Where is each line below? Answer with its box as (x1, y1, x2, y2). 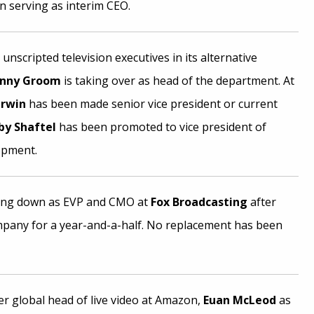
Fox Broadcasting (150, 194, 247, 210)
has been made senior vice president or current (25, 96, 278, 111)
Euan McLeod (203, 292, 276, 308)
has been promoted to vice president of (55, 119, 266, 135)
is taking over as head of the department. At (60, 73, 294, 88)
